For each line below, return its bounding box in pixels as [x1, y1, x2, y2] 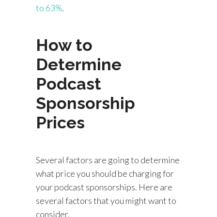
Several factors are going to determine [36, 155, 180, 165]
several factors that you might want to [36, 195, 176, 206]
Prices [36, 113, 85, 132]
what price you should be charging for [36, 168, 174, 179]
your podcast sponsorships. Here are [36, 182, 172, 192]
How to [36, 35, 93, 55]
